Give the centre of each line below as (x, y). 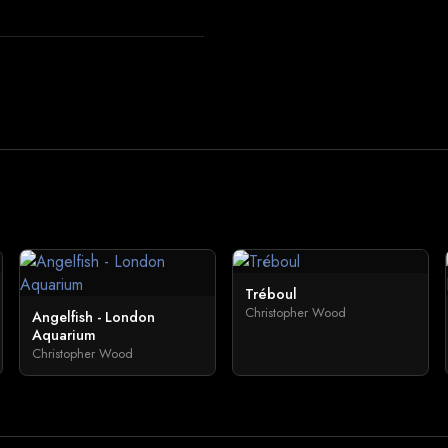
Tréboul (270, 294)
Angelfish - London (93, 317)
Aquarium (63, 335)
